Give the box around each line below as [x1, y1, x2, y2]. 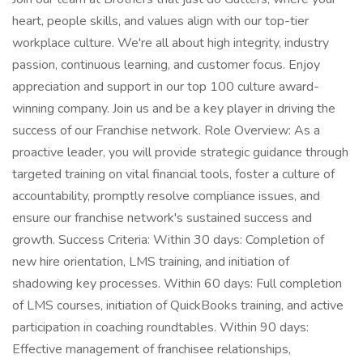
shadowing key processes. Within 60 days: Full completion [12, 275, 342, 293]
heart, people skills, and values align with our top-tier [12, 12, 309, 30]
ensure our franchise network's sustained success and [12, 209, 312, 227]
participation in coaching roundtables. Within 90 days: [12, 318, 309, 336]
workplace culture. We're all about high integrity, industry [12, 34, 329, 52]
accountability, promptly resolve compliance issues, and [12, 187, 320, 205]
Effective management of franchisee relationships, [12, 340, 291, 358]
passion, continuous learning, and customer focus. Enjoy [12, 56, 320, 74]
